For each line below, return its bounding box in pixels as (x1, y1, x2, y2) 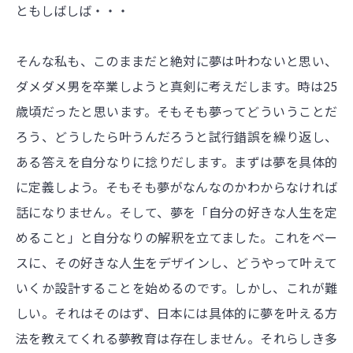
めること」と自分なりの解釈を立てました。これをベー (16, 228, 337, 247)
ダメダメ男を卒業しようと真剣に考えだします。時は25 (16, 76, 337, 96)
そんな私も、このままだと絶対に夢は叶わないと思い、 (16, 51, 337, 71)
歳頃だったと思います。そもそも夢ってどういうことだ (16, 102, 337, 121)
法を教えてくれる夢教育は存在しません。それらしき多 (16, 329, 337, 348)
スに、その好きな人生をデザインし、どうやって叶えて (16, 253, 337, 273)
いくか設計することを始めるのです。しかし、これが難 (16, 278, 337, 298)
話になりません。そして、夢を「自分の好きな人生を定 (16, 203, 337, 222)
